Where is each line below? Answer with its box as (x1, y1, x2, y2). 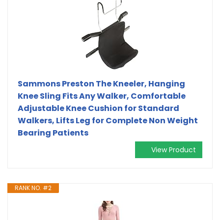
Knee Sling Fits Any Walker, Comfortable (18, 90, 186, 102)
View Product (151, 144, 196, 155)
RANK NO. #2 (15, 183, 52, 192)
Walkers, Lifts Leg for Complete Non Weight (18, 114, 198, 126)
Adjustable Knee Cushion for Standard (18, 102, 179, 114)
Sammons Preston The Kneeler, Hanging (18, 78, 185, 89)
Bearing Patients (18, 127, 88, 138)
